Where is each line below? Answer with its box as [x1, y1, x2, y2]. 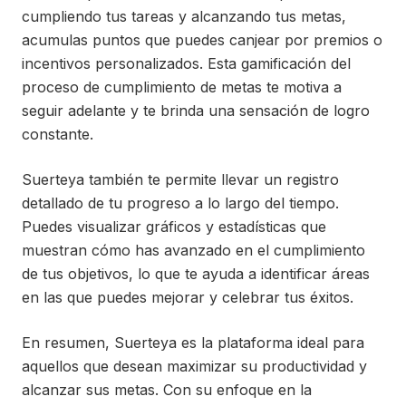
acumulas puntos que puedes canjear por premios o [22, 31, 382, 49]
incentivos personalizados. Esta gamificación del [22, 54, 351, 72]
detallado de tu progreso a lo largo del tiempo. [22, 194, 339, 212]
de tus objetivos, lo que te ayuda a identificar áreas [22, 265, 370, 283]
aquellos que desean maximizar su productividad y [22, 357, 367, 375]
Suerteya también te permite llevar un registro [22, 170, 339, 188]
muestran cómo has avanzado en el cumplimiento [22, 241, 365, 259]
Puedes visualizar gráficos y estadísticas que [22, 217, 326, 236]
